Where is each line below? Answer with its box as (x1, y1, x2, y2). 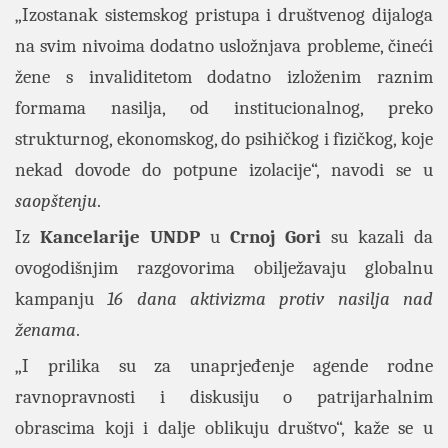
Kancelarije (39, 226, 140, 248)
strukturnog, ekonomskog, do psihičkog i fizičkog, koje (15, 128, 433, 150)
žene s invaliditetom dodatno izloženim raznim (15, 66, 433, 88)
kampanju (15, 288, 108, 310)
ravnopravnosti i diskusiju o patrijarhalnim (15, 386, 433, 408)
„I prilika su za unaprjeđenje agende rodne (15, 355, 433, 377)
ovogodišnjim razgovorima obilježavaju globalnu (15, 257, 433, 279)
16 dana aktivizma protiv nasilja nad (107, 288, 434, 310)
